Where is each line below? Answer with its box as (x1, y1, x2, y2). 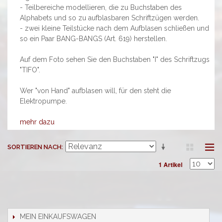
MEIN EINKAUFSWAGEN (20, 212, 96, 221)
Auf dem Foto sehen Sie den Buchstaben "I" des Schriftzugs (20, 55, 210, 63)
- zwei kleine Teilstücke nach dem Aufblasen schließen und (20, 24, 209, 32)
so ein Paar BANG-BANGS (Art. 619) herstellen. (20, 34, 167, 43)
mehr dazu (20, 117, 55, 126)
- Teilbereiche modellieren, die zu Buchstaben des (20, 3, 182, 11)
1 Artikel (159, 160, 182, 169)
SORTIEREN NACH (7, 143, 61, 151)
